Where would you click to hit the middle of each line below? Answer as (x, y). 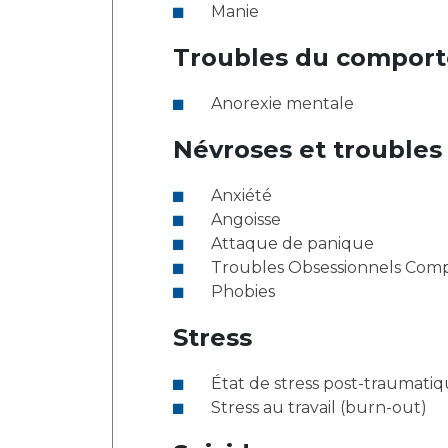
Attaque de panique (292, 243)
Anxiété (241, 195)
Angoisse (246, 219)
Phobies (243, 291)
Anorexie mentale (282, 103)
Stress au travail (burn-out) (319, 407)
